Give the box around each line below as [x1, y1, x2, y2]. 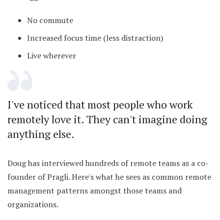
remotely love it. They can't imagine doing [7, 111, 207, 126]
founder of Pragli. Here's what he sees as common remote [7, 171, 211, 182]
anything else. [7, 126, 75, 141]
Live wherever [27, 50, 76, 61]
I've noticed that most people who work [7, 97, 193, 111]
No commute [27, 14, 73, 26]
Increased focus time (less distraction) [27, 32, 163, 43]
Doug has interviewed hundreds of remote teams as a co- [7, 157, 209, 168]
